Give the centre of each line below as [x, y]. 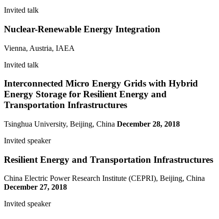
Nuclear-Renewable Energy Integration [82, 29]
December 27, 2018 [35, 187]
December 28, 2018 [148, 124]
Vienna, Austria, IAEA [39, 48]
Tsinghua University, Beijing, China [60, 124]
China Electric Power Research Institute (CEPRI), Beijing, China [104, 178]
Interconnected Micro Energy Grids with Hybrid [101, 84]
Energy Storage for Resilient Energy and [85, 94]
